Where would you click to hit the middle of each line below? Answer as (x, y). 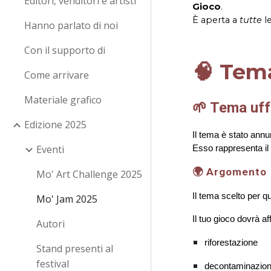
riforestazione (231, 242)
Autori (51, 224)
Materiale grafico (63, 100)
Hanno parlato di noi (71, 25)
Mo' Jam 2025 (67, 199)
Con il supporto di (65, 50)
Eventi (50, 149)
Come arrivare (57, 75)
